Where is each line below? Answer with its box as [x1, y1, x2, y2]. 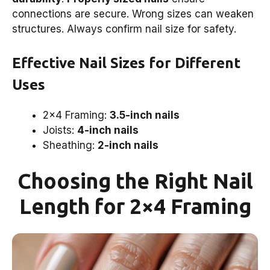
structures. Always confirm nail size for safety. [12, 23, 236, 36]
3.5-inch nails [110, 108, 180, 121]
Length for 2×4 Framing [19, 194, 251, 219]
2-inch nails [98, 139, 159, 151]
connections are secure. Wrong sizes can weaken [12, 8, 254, 20]
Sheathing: [43, 139, 98, 151]
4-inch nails [77, 124, 139, 136]
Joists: [43, 124, 77, 136]
